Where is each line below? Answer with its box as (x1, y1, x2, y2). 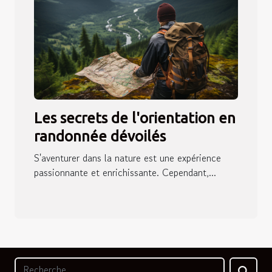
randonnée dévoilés (34, 127, 166, 144)
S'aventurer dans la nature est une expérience (34, 150, 221, 165)
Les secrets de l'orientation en (34, 109, 236, 126)
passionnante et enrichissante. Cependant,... (34, 165, 216, 180)
